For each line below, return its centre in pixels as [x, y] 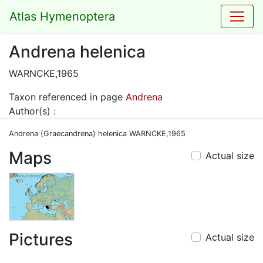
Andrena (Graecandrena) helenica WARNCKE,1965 [97, 134]
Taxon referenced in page [67, 97]
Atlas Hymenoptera [62, 16]
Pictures [41, 240]
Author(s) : [32, 111]
